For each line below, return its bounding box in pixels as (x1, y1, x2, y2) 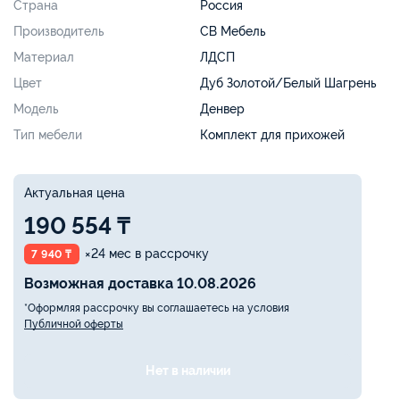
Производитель (13, 23, 104, 38)
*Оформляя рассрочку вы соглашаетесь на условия (24, 301, 289, 314)
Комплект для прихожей (200, 127, 345, 142)
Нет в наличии (145, 362, 230, 378)
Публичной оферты (24, 317, 123, 330)
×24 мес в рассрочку (84, 246, 209, 261)
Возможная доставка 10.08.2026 (24, 274, 256, 292)
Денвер (200, 101, 245, 116)
